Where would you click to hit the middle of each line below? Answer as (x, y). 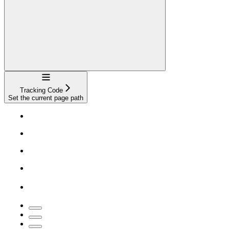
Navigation (56, 76)
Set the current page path (46, 98)
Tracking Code (41, 90)
